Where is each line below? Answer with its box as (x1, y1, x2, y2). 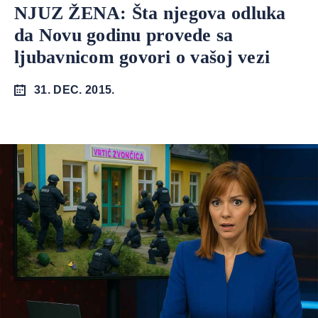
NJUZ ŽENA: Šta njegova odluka (14, 3, 286, 23)
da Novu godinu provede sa (14, 25, 234, 45)
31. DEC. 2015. (34, 84, 115, 96)
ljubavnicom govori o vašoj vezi (14, 47, 270, 67)
